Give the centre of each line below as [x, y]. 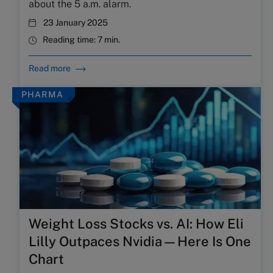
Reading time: [70, 40]
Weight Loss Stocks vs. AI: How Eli [136, 224]
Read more [50, 68]
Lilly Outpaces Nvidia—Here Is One [140, 241]
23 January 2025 [76, 23]
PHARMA [42, 94]
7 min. [109, 40]
